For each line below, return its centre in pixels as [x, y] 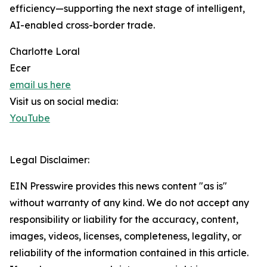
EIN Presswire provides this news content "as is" [118, 186]
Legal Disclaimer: [49, 160]
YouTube [30, 118]
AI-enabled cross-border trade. [82, 25]
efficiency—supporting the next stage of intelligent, [127, 9]
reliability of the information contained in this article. [129, 253]
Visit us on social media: [64, 102]
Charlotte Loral [45, 52]
